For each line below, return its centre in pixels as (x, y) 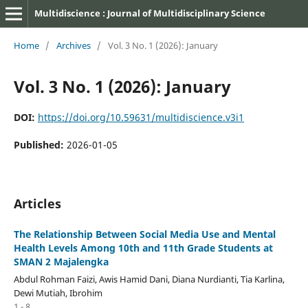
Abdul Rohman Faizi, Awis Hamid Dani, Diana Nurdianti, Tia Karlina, (149, 279)
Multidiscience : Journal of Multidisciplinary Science (150, 13)
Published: (40, 144)
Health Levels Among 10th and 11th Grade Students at (143, 247)
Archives (73, 45)
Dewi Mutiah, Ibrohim (58, 293)
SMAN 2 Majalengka (61, 261)
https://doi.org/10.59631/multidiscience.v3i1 (141, 117)
